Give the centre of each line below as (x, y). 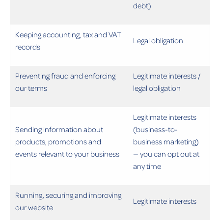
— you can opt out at (166, 153)
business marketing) (166, 141)
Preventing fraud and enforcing (65, 75)
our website (34, 207)
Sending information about (59, 129)
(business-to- (155, 129)
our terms (31, 88)
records (28, 46)
